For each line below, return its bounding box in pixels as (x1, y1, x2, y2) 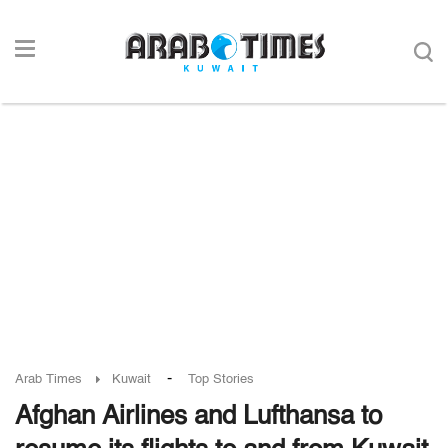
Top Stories (188, 373, 254, 386)
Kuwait (112, 373, 151, 386)
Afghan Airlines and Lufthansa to (15, 404, 382, 430)
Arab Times (15, 373, 82, 386)
